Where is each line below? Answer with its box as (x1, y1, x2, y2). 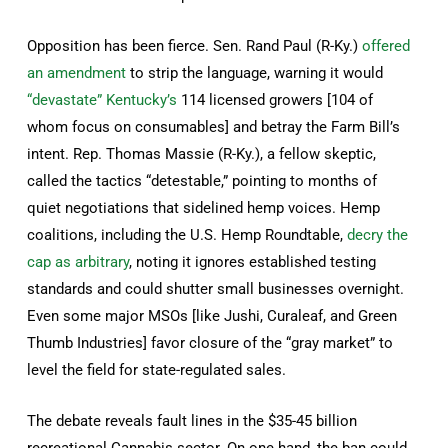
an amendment (27, 63, 127, 82)
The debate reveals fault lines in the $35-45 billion (27, 411, 358, 430)
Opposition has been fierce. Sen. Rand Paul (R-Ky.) (27, 36, 363, 55)
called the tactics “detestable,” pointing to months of (27, 171, 378, 190)
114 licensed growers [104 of (177, 90, 374, 109)
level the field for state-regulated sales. (27, 360, 287, 379)
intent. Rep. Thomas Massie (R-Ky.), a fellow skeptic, (27, 144, 377, 163)
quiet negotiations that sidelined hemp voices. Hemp (27, 198, 381, 217)
